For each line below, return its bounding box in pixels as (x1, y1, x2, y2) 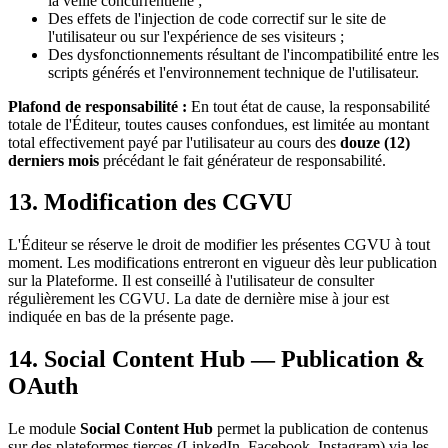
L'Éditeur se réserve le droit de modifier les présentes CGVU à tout (8, 236, 430, 254)
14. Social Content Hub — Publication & (8, 346, 425, 373)
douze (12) (340, 133, 410, 151)
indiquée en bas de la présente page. (8, 308, 234, 326)
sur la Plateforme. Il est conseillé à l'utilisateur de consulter (8, 272, 374, 290)
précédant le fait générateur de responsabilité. (99, 151, 386, 169)
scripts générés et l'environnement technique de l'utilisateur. (48, 63, 419, 81)
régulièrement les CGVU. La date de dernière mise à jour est (8, 290, 389, 308)
